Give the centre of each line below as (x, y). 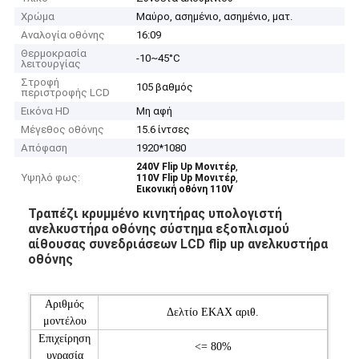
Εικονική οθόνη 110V (185, 190)
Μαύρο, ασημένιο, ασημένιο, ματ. (215, 17)
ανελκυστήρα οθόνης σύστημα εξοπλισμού (159, 228)
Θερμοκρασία (54, 54)
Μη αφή (155, 111)
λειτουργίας (51, 64)
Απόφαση (44, 148)
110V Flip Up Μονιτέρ (186, 178)
